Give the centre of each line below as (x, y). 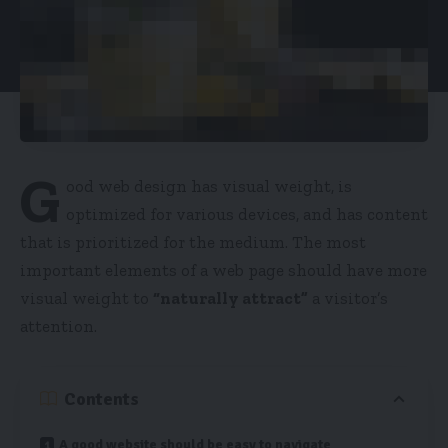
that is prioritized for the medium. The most (193, 241)
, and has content (361, 213)
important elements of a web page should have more (223, 269)
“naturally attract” (230, 297)
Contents (101, 398)
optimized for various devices (180, 213)
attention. (58, 325)
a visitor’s (348, 297)
